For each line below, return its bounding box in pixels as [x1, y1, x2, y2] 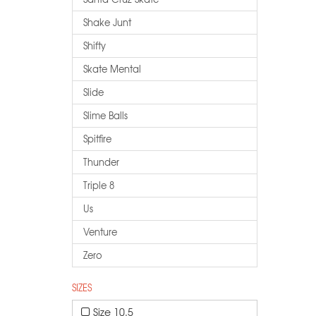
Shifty [83, 39, 106, 52]
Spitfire [83, 132, 111, 145]
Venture [83, 225, 117, 238]
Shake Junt [83, 16, 131, 29]
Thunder [83, 155, 119, 169]
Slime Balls [83, 109, 128, 122]
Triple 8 [83, 178, 114, 192]
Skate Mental [83, 62, 141, 75]
